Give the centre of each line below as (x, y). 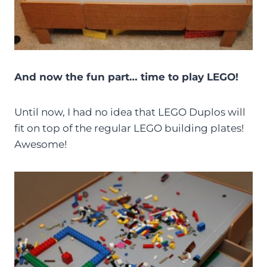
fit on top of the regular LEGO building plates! (129, 128)
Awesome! (41, 145)
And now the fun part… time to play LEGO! (126, 77)
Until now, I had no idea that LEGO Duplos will (130, 112)
